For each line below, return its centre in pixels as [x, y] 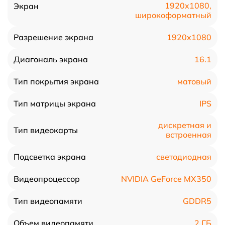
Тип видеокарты [46, 130]
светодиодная [184, 156]
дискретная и [185, 125]
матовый [194, 81]
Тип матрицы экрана [55, 103]
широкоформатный [173, 15]
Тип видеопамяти [48, 201]
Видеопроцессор [47, 179]
